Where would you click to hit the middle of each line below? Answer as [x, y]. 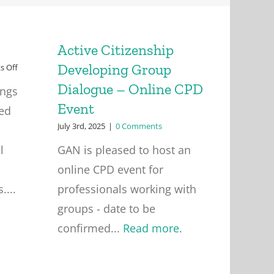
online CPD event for [110, 169]
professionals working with [127, 189]
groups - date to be [106, 209]
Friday [28, 78]
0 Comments [139, 126]
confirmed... [90, 228]
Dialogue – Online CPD [130, 89]
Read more [151, 228]
